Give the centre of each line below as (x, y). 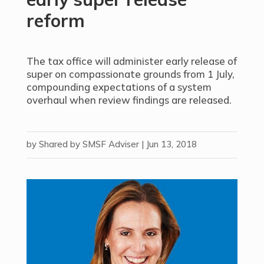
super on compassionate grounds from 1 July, (130, 74)
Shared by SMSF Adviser (89, 144)
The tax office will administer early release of (131, 61)
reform (55, 21)
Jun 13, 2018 (171, 144)
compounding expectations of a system (119, 87)
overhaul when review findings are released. (129, 100)
